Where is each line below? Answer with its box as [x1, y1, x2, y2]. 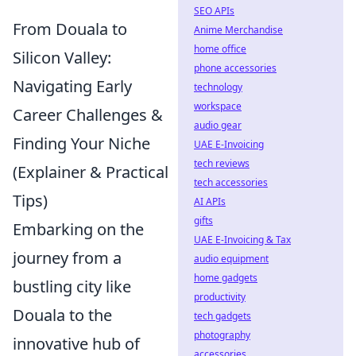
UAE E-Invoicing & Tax [194, 233, 291, 246]
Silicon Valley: [13, 46, 111, 68]
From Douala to [13, 17, 127, 40]
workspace [194, 99, 242, 113]
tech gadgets [194, 309, 251, 323]
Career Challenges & [13, 103, 163, 126]
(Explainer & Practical [13, 161, 168, 183]
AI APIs [194, 195, 226, 208]
